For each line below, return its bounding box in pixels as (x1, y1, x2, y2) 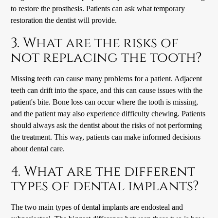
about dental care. (11, 144, 65, 153)
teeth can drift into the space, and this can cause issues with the (11, 85, 203, 95)
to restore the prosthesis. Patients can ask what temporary (11, 3, 185, 13)
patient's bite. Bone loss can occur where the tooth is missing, (11, 97, 199, 107)
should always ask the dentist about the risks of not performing (11, 120, 202, 130)
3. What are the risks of (11, 34, 179, 52)
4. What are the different (11, 162, 196, 181)
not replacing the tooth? (11, 48, 202, 67)
